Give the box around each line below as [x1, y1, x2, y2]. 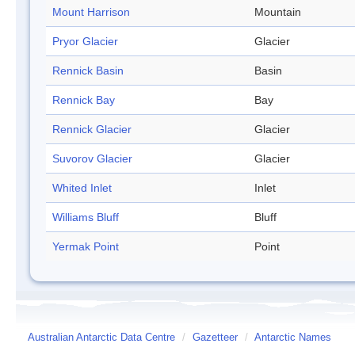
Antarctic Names [254, 332, 331, 344]
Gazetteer [193, 332, 238, 344]
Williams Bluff [52, 211, 119, 224]
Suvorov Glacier [52, 152, 132, 166]
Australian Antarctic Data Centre [28, 332, 175, 344]
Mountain [254, 6, 301, 19]
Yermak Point [52, 240, 119, 254]
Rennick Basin [52, 64, 124, 78]
